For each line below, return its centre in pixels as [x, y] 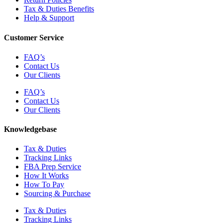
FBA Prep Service [53, 167]
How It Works [46, 176]
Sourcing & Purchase [57, 194]
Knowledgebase [30, 129]
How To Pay [44, 185]
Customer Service [34, 37]
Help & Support [49, 18]
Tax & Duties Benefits [59, 9]
